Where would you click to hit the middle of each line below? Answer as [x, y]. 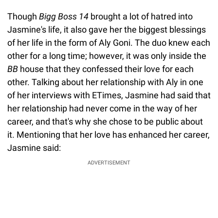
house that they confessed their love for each [107, 69]
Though [23, 16]
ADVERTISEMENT [109, 163]
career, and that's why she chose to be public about [105, 121]
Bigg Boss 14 [64, 16]
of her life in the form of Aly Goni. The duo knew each [109, 42]
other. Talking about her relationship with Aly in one [105, 82]
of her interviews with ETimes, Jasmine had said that [109, 95]
